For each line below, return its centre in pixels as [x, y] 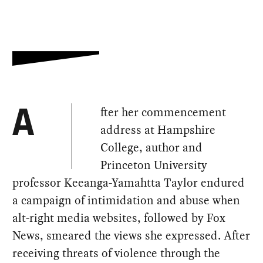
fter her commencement [163, 112]
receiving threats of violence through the [117, 253]
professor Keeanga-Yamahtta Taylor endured [129, 183]
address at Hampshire [158, 130]
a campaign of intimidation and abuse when [127, 200]
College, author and [152, 148]
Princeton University [154, 165]
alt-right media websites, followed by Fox [119, 218]
